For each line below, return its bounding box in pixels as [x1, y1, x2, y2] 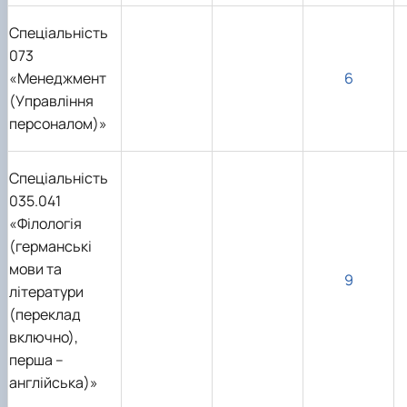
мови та [9, 259, 62, 280]
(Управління [9, 91, 94, 112]
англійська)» [9, 372, 98, 393]
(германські [9, 236, 92, 257]
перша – [9, 350, 64, 371]
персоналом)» [9, 114, 107, 134]
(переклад [9, 304, 81, 325]
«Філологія [9, 213, 82, 234]
